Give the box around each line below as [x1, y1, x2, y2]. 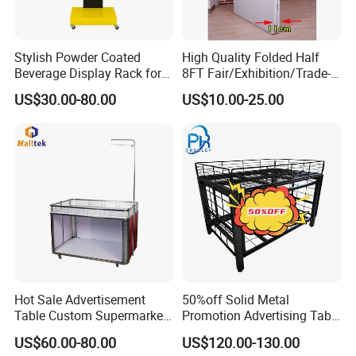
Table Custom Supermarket [14, 307, 168, 325]
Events [14, 79, 52, 98]
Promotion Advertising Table [181, 307, 341, 325]
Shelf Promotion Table [14, 323, 141, 341]
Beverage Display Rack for [14, 64, 162, 82]
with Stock [181, 323, 241, 341]
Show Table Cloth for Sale [181, 79, 327, 98]
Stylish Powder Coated [14, 48, 141, 66]
